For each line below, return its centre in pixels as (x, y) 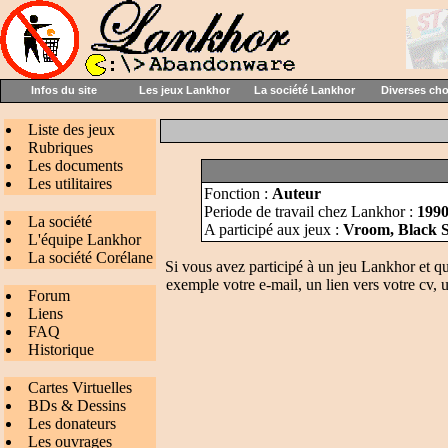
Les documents (75, 165)
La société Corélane (90, 257)
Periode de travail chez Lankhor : (310, 211)
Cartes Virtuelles (80, 387)
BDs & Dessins (77, 405)
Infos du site (64, 90)
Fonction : (238, 193)
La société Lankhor (304, 90)
